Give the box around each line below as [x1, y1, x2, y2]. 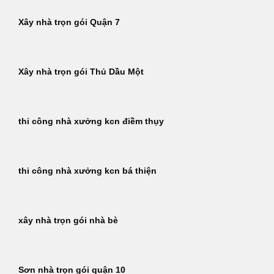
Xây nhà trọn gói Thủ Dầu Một [18, 67, 144, 77]
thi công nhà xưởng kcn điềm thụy [18, 117, 164, 127]
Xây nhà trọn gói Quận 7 [18, 18, 120, 28]
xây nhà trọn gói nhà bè [18, 216, 118, 226]
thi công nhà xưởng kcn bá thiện [18, 166, 157, 176]
